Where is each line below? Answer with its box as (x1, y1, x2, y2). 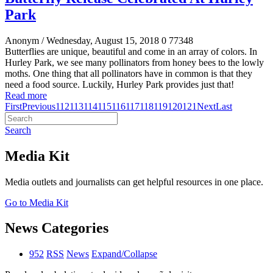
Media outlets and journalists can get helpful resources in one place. (5, 176, 263, 187)
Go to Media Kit (5, 197, 68, 208)
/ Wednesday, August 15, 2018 (41, 35, 159, 46)
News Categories (5, 220, 108, 236)
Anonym (5, 35, 41, 46)
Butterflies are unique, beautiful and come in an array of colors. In (5, 46, 257, 57)
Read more (5, 90, 47, 101)
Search (5, 124, 31, 135)
